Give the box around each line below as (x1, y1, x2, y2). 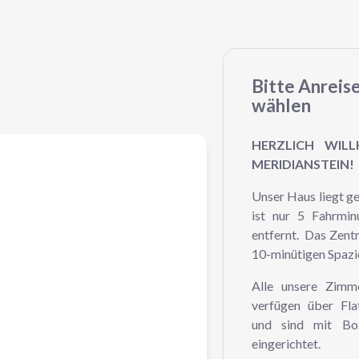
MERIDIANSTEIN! (251, 155, 354, 171)
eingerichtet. (251, 335, 321, 351)
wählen (251, 94, 311, 116)
